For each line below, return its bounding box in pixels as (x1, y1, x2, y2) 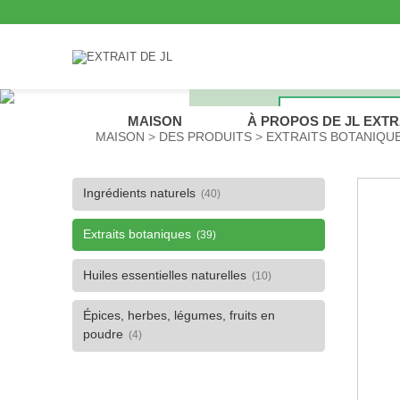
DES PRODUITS (158, 129, 252, 144)
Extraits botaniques (83, 228, 192, 242)
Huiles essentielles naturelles (83, 268, 247, 282)
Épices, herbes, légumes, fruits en (83, 309, 276, 323)
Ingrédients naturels (83, 187, 196, 201)
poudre (83, 328, 124, 342)
